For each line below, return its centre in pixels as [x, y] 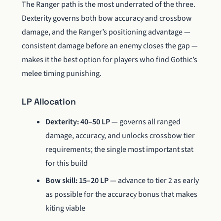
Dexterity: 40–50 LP [78, 122]
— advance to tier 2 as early [154, 180]
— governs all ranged [145, 122]
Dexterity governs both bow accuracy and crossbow [107, 18]
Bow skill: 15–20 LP [77, 180]
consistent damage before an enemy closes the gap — [110, 46]
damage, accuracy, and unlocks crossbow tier [120, 136]
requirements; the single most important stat [119, 150]
